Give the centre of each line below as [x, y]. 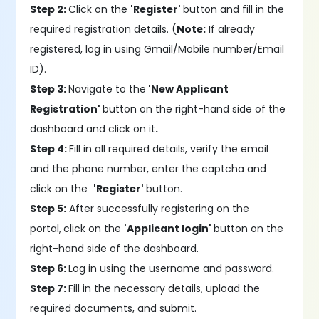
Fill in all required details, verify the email [169, 149]
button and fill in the [234, 9]
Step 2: [49, 9]
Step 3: [49, 89]
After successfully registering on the [158, 209]
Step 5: [48, 209]
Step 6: [49, 268]
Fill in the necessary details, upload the [164, 288]
